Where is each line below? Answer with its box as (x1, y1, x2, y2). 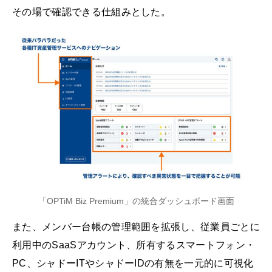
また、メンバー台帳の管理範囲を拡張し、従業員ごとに (12, 221, 260, 232)
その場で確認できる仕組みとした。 (12, 6, 171, 17)
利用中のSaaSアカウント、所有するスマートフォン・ (12, 239, 256, 250)
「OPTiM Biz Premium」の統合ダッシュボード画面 (38, 195, 234, 206)
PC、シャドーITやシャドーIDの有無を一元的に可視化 (12, 257, 254, 268)
